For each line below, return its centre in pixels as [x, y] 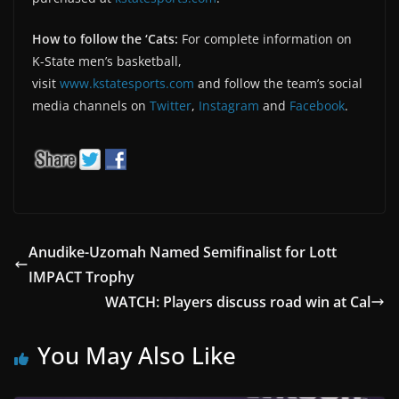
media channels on [91, 105]
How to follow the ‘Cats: [105, 38]
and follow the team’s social [278, 83]
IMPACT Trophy [81, 277]
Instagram [229, 105]
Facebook [317, 105]
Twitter [171, 105]
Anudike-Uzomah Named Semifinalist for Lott [183, 252]
